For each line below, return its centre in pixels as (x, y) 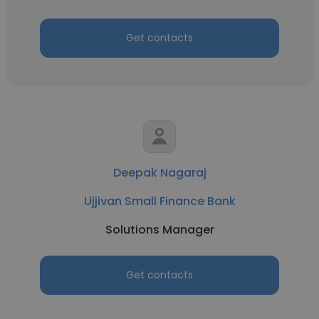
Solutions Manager (159, 230)
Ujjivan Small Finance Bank (159, 201)
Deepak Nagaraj (159, 173)
